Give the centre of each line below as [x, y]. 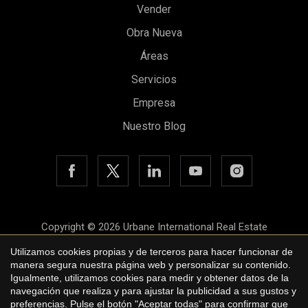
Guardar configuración [100, 42]
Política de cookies [154, 295]
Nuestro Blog [154, 126]
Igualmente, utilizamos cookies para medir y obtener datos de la [150, 277]
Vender [154, 10]
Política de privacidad [154, 273]
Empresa [154, 103]
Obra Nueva [154, 33]
